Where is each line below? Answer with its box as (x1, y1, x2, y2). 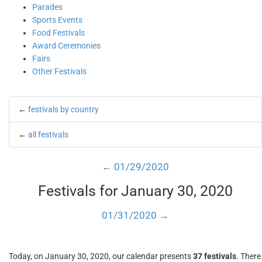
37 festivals (193, 251, 236, 261)
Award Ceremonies (32, 41, 101, 50)
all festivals (28, 130, 68, 139)
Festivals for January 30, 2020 (38, 182, 233, 199)
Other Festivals (32, 67, 87, 76)
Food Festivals (32, 28, 85, 37)
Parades (32, 2, 63, 12)
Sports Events (32, 15, 82, 25)
